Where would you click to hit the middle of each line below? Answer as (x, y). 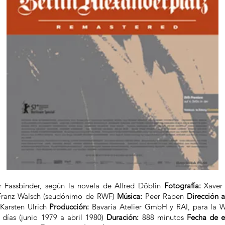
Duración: (123, 217)
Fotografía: (182, 186)
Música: (130, 196)
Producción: (69, 207)
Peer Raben (164, 196)
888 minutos (163, 217)
